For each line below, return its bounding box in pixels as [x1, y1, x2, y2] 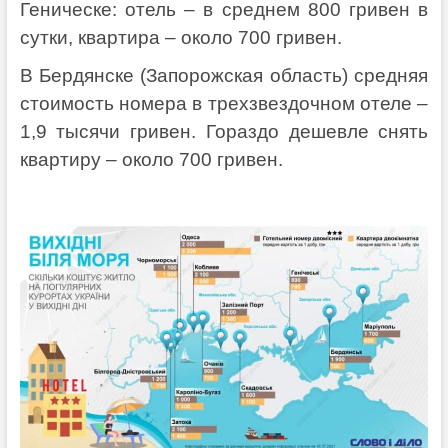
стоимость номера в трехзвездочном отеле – [19, 92, 429, 114]
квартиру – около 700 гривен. [19, 148, 283, 170]
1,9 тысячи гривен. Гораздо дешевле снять [19, 120, 429, 142]
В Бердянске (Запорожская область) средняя [19, 64, 429, 86]
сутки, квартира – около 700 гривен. [19, 26, 342, 48]
